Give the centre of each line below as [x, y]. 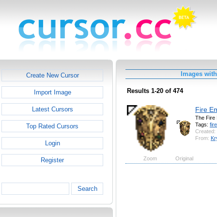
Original [184, 158]
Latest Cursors [52, 109]
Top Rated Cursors [52, 126]
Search [87, 189]
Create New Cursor [52, 75]
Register [52, 160]
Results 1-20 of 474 [155, 91]
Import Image [52, 92]
